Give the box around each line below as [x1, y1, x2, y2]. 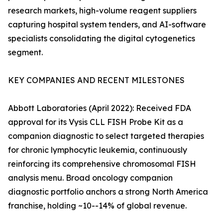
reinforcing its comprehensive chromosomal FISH [8, 159, 196, 169]
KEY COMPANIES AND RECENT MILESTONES [8, 75, 185, 86]
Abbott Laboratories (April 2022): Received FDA [8, 103, 191, 113]
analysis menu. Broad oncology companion [8, 173, 173, 183]
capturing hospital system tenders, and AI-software [8, 19, 206, 30]
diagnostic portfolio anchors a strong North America [8, 187, 208, 197]
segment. [8, 47, 43, 58]
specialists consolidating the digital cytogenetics [8, 33, 195, 44]
